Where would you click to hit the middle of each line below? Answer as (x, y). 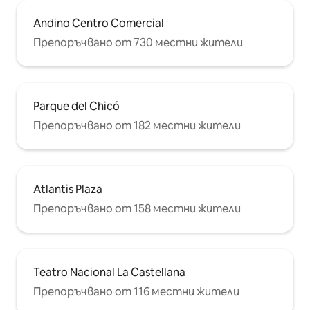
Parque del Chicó (76, 106)
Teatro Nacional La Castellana (109, 272)
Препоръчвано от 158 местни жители (137, 208)
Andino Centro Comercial (99, 23)
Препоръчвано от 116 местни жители (136, 291)
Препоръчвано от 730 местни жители (138, 42)
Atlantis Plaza (68, 189)
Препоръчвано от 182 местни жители (137, 125)
